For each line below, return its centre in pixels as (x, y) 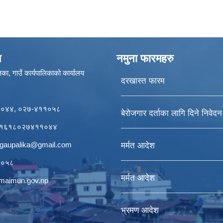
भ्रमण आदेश (140, 210)
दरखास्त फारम (143, 81)
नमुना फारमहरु (145, 58)
